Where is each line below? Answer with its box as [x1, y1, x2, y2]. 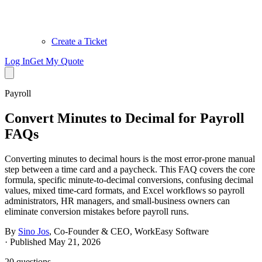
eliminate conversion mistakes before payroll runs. [5, 206, 189, 216]
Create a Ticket [51, 36, 107, 46]
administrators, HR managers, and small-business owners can [5, 195, 230, 206]
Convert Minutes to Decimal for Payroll [5, 110, 244, 126]
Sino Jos [18, 226, 49, 236]
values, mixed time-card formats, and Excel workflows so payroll [5, 185, 244, 195]
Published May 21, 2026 [10, 236, 101, 247]
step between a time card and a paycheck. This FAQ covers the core [5, 164, 255, 174]
